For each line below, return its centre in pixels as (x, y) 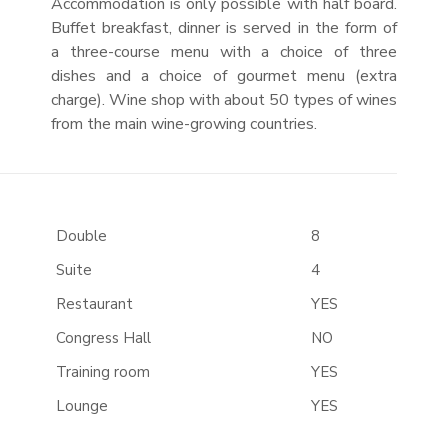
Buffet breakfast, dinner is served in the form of (224, 28)
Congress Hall (103, 338)
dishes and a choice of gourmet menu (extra (224, 76)
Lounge (81, 406)
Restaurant (94, 304)
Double (81, 236)
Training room (102, 372)
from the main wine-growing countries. (183, 124)
